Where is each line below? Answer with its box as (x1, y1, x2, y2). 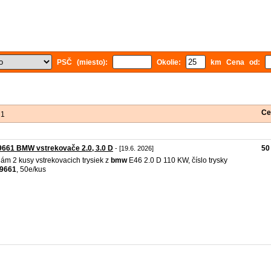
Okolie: (151, 58, 186, 67)
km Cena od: (205, 58, 265, 67)
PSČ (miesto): (51, 58, 113, 67)
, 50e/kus (16, 165, 46, 174)
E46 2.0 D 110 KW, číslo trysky (127, 156, 227, 165)
